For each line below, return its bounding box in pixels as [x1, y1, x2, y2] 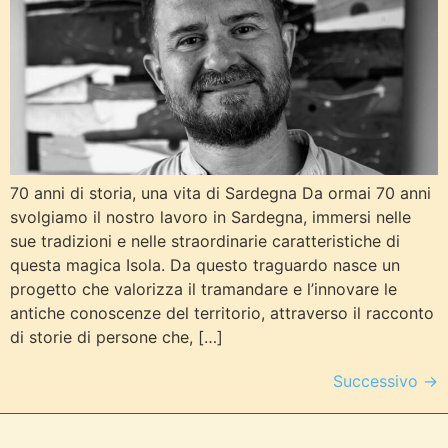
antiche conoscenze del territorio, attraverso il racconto [10, 302, 434, 323]
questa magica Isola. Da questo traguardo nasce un [10, 254, 400, 275]
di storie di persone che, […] [10, 326, 223, 347]
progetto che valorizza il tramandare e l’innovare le [10, 278, 397, 299]
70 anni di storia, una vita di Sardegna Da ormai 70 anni [10, 182, 431, 203]
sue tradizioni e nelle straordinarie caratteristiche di [10, 230, 400, 251]
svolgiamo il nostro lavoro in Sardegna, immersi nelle [10, 206, 411, 227]
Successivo [333, 370, 423, 391]
